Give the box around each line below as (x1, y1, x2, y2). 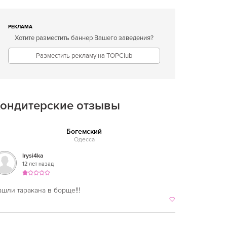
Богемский (66, 127, 102, 136)
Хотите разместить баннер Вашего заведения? (15, 34, 154, 42)
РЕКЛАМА (8, 24, 32, 30)
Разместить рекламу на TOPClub (36, 52, 132, 60)
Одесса (73, 136, 95, 143)
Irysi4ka (22, 152, 43, 160)
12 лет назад (22, 161, 54, 167)
